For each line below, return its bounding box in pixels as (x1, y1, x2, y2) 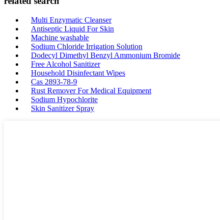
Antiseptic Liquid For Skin (31, 24, 114, 33)
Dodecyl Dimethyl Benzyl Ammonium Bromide (31, 51, 180, 59)
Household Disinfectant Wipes (31, 68, 125, 77)
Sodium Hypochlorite (31, 95, 98, 104)
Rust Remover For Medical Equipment (31, 86, 151, 95)
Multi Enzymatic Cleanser (31, 15, 111, 24)
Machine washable (31, 33, 89, 42)
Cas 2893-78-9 (31, 77, 77, 86)
